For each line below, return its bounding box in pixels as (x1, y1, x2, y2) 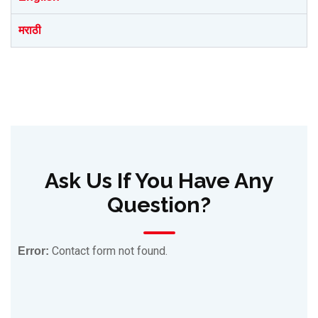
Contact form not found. (49, 244, 168, 258)
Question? (107, 192, 211, 217)
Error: (18, 245, 49, 257)
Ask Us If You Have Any (44, 168, 274, 193)
